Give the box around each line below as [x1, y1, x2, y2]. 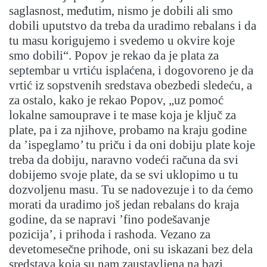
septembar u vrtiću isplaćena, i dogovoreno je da [9, 63, 253, 78]
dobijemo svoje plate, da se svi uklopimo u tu [9, 167, 238, 182]
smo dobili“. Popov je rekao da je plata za [9, 48, 219, 63]
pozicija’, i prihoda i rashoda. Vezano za [9, 227, 210, 242]
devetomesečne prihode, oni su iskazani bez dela [9, 242, 253, 257]
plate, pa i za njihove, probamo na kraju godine [9, 123, 247, 138]
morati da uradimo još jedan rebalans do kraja [9, 197, 239, 212]
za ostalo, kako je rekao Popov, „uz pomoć [9, 93, 223, 108]
